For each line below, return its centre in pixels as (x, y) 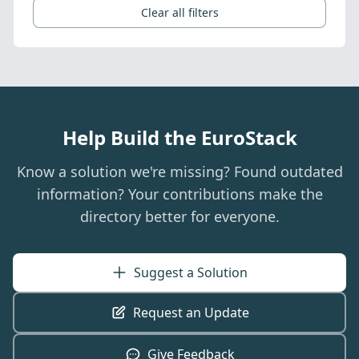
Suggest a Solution (191, 272)
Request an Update (191, 313)
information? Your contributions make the (179, 194)
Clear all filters (179, 12)
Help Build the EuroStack (179, 137)
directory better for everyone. (179, 216)
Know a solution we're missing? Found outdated (179, 171)
